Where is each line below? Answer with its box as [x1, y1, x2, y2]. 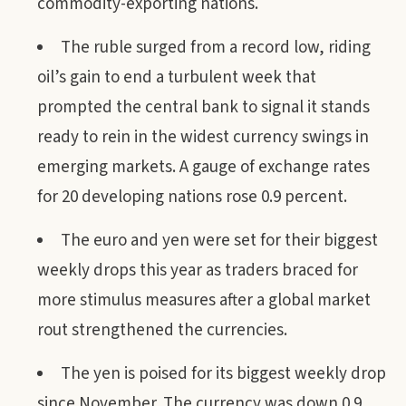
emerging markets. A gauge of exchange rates [37, 155, 370, 179]
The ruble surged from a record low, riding [61, 35, 371, 60]
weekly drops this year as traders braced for [37, 258, 358, 283]
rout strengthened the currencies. [37, 318, 287, 343]
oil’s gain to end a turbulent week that [37, 65, 316, 90]
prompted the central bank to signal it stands [37, 95, 370, 120]
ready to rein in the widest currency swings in [37, 125, 369, 150]
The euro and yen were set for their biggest [61, 228, 378, 253]
